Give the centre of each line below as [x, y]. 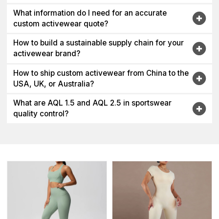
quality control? [41, 114]
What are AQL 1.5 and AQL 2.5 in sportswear [92, 103]
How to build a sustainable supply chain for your [98, 43]
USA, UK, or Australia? [53, 84]
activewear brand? [46, 54]
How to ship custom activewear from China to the [101, 73]
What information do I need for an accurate [90, 13]
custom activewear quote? [60, 23]
